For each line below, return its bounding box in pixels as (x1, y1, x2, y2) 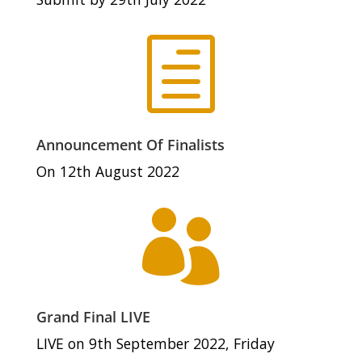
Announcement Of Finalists (36, 135, 225, 155)
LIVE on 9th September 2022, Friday (36, 334, 275, 354)
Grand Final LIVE (36, 307, 150, 327)
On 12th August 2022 (36, 162, 179, 182)
